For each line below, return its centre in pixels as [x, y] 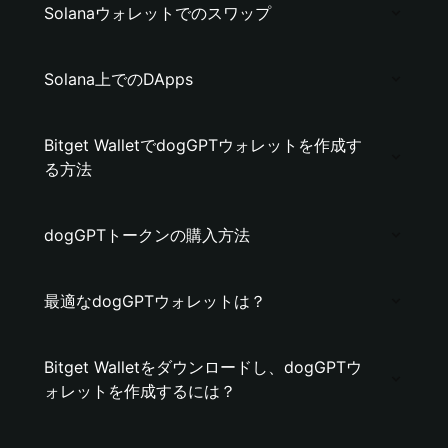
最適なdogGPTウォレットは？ [155, 301]
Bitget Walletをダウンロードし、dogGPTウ [203, 367]
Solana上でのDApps [118, 79]
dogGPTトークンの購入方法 [147, 235]
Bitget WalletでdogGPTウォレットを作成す [203, 145]
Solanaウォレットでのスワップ [157, 13]
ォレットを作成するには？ [140, 391]
